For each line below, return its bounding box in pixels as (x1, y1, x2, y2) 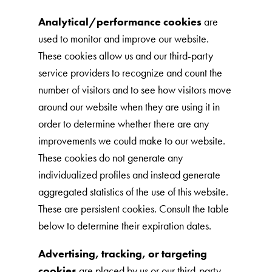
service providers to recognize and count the (38, 66, 222, 80)
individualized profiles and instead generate (38, 168, 220, 182)
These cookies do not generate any (38, 151, 183, 165)
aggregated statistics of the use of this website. (38, 185, 228, 199)
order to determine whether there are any (38, 117, 209, 131)
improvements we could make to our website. (38, 134, 225, 148)
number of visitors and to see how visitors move (38, 83, 231, 97)
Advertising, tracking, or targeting (38, 246, 207, 260)
